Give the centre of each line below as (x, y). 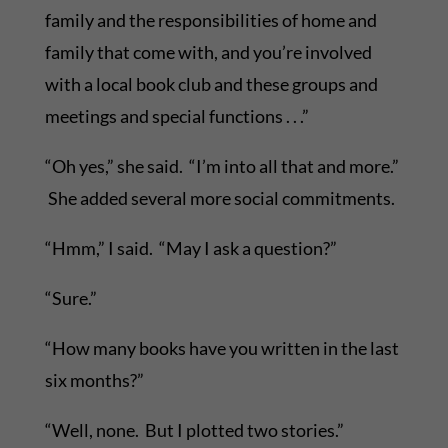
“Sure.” (70, 298)
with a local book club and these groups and (211, 84)
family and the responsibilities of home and (210, 20)
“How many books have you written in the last (221, 348)
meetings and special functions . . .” (176, 116)
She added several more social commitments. (219, 198)
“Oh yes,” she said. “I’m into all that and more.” (221, 166)
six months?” (94, 380)
